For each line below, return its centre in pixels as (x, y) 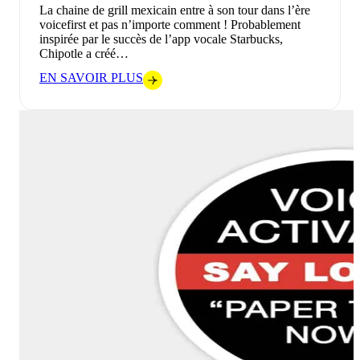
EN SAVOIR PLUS (91, 77)
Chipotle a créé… (84, 53)
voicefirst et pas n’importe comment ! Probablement (170, 24)
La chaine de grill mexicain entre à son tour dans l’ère (175, 10)
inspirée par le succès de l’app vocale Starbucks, (161, 39)
